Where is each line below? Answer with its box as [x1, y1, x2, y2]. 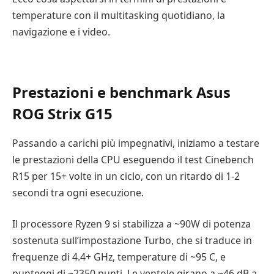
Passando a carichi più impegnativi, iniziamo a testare [12, 136, 259, 150]
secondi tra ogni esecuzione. [12, 185, 144, 199]
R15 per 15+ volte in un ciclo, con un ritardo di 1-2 [12, 169, 240, 183]
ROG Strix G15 [12, 103, 116, 124]
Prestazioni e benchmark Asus [12, 81, 231, 102]
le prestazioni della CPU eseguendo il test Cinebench [12, 152, 254, 166]
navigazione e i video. [12, 24, 110, 39]
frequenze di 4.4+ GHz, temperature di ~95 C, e [12, 250, 226, 264]
